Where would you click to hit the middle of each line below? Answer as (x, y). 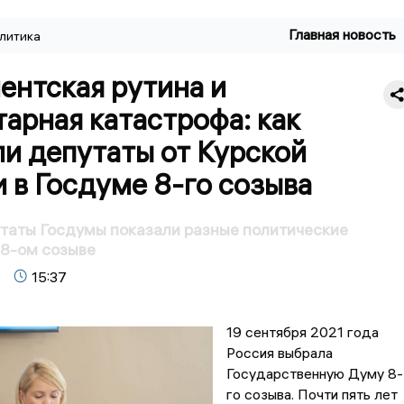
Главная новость (343, 34)
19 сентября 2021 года (302, 332)
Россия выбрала (279, 353)
